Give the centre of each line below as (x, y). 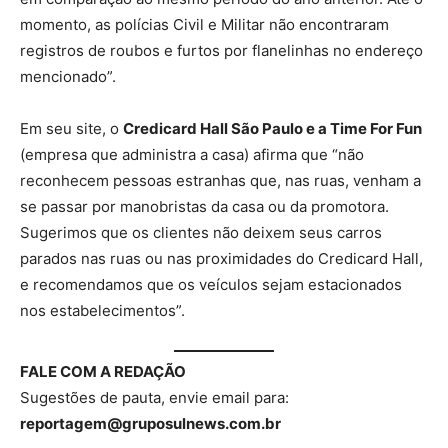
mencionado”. (68, 76)
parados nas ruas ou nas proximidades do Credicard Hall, (221, 258)
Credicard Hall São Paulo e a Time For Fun (272, 128)
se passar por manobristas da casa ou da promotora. (204, 206)
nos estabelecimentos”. (102, 310)
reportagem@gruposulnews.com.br (150, 424)
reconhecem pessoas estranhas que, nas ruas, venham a (220, 180)
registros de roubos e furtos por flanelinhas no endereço (221, 50)
